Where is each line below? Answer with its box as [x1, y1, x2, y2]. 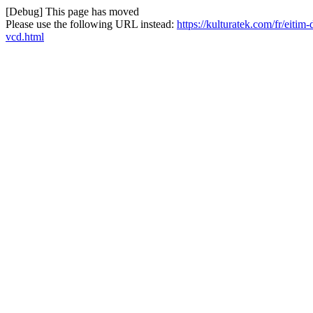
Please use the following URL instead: [6, 18, 177, 30]
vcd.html [6, 31, 44, 43]
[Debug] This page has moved [6, 6, 139, 17]
